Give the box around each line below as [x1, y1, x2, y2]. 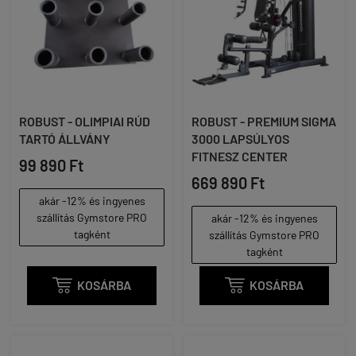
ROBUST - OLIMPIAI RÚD [19, 113, 150, 129]
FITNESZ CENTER [192, 148, 288, 164]
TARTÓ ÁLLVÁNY [19, 130, 110, 146]
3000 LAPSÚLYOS [192, 130, 289, 146]
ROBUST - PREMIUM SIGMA [192, 113, 336, 129]
